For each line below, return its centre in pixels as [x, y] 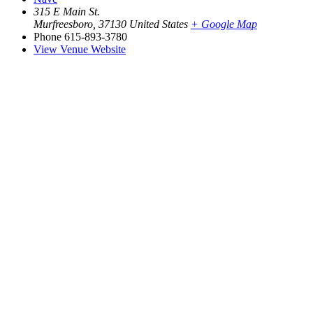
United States [159, 24]
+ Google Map [224, 24]
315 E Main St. [67, 12]
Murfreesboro [63, 24]
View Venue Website [80, 50]
